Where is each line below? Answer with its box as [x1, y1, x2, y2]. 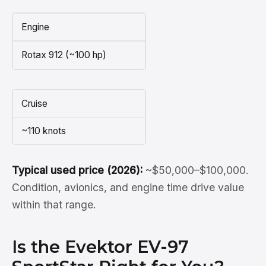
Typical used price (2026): [12, 164, 142, 176]
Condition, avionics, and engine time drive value [12, 181, 244, 194]
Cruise [21, 97, 47, 109]
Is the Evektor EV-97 [12, 236, 189, 257]
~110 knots [21, 125, 66, 137]
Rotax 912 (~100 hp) [21, 49, 106, 61]
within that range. [12, 198, 96, 211]
